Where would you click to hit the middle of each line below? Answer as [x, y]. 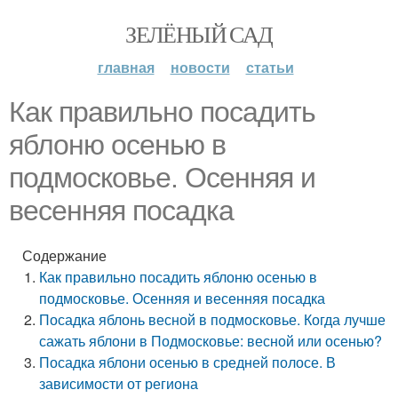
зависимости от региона [119, 383]
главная [126, 67]
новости [200, 67]
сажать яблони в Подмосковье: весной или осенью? [211, 341]
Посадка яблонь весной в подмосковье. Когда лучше [213, 319]
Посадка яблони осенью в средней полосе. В [188, 362]
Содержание [64, 255]
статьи [270, 67]
